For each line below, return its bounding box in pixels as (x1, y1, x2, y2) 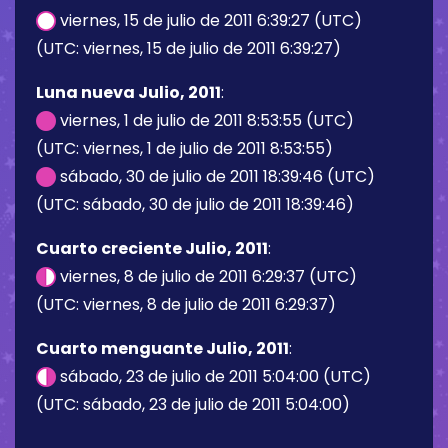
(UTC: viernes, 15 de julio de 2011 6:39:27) (36, 36, 341, 60)
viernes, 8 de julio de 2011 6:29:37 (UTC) (56, 264, 357, 288)
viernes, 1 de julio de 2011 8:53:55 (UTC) (56, 108, 354, 132)
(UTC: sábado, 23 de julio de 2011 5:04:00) (36, 392, 350, 416)
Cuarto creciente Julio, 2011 (36, 236, 268, 260)
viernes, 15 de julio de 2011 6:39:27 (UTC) (56, 8, 362, 32)
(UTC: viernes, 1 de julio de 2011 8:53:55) (36, 136, 333, 160)
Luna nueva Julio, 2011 (36, 80, 221, 104)
